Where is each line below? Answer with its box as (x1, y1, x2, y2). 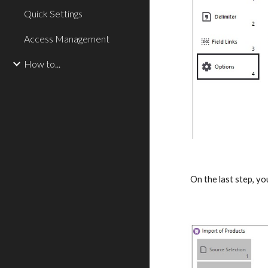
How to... (24, 58, 60, 69)
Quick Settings (24, 8, 83, 19)
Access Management (24, 33, 109, 44)
